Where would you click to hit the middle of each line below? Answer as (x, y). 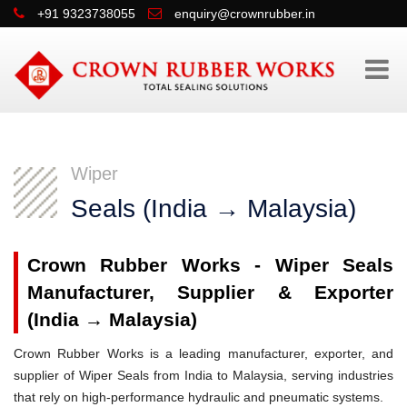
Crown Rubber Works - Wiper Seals (210, 264)
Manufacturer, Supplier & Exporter (210, 292)
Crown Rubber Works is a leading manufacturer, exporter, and (203, 353)
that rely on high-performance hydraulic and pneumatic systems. (199, 397)
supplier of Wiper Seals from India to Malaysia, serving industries (203, 375)
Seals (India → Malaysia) (213, 208)
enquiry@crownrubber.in (245, 14)
